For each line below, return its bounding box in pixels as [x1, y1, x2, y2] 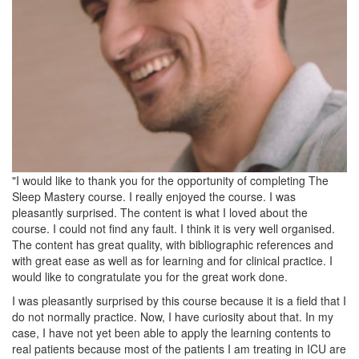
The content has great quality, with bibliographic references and [12, 236, 333, 253]
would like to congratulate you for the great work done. [12, 268, 288, 285]
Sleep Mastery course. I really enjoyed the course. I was [12, 188, 296, 205]
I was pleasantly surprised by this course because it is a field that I [12, 292, 346, 309]
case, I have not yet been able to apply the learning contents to [12, 325, 331, 341]
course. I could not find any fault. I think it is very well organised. [12, 220, 335, 237]
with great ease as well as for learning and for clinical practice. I [12, 252, 333, 269]
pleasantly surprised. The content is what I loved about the [12, 204, 308, 221]
